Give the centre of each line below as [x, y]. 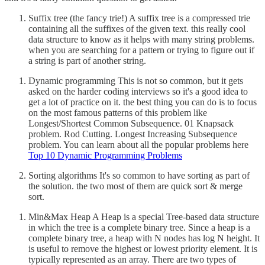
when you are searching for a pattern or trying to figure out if [141, 50]
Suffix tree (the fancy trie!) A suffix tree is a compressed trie [139, 18]
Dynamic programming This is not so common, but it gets [136, 80]
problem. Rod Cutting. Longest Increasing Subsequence [133, 134]
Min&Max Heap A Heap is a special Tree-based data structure [144, 216]
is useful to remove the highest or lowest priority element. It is [143, 248]
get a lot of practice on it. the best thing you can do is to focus [143, 102]
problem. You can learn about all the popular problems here [138, 144]
